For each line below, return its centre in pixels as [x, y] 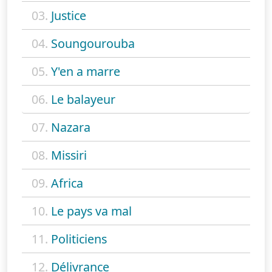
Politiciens [79, 239]
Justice [69, 15]
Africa [67, 183]
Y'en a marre [86, 71]
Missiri [69, 155]
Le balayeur [83, 99]
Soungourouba [93, 43]
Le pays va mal [91, 211]
